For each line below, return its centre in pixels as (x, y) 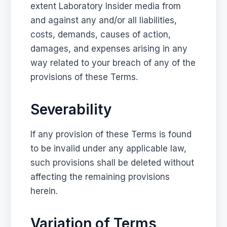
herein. (44, 191)
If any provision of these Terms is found (111, 134)
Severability (71, 109)
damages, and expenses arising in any (109, 48)
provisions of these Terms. (84, 77)
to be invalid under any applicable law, (109, 148)
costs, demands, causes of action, (101, 34)
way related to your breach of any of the (113, 63)
